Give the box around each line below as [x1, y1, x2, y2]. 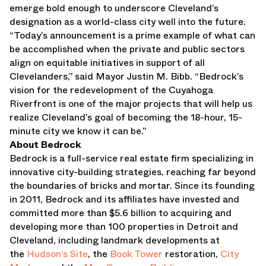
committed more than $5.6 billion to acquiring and [9, 206, 232, 220]
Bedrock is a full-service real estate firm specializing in [9, 151, 254, 165]
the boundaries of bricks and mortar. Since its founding [9, 179, 255, 192]
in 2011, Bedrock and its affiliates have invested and [9, 192, 239, 206]
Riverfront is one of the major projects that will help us [9, 97, 252, 110]
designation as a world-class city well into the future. [9, 15, 246, 28]
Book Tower [110, 247, 163, 261]
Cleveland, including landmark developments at [9, 233, 220, 247]
